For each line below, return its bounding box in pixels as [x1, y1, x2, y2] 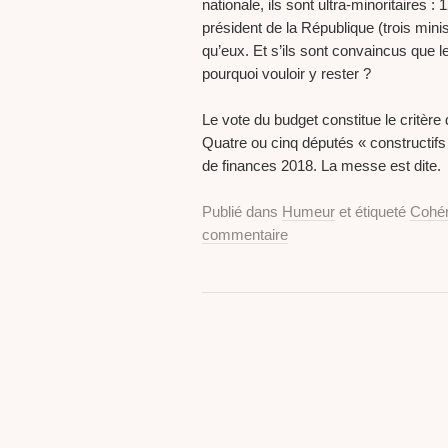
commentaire [202, 226, 288, 244]
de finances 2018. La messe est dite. [202, 157, 441, 175]
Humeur [282, 203, 335, 221]
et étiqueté [335, 203, 410, 221]
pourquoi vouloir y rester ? [202, 65, 371, 83]
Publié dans [202, 203, 282, 221]
